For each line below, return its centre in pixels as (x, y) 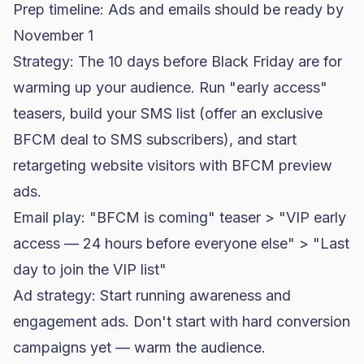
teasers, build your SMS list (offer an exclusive (168, 113)
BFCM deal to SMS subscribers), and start (155, 139)
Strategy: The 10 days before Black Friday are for (178, 61)
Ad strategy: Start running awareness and (152, 295)
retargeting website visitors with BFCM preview (173, 165)
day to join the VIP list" (90, 269)
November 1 (53, 35)
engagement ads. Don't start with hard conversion (182, 321)
